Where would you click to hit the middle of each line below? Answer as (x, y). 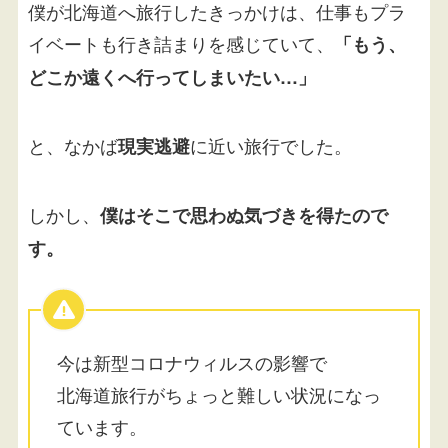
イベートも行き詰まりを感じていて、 (180, 43)
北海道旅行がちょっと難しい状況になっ (218, 394)
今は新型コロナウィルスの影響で (191, 362)
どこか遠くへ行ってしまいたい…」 (171, 77)
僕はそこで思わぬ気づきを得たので (243, 214)
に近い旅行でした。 (270, 145)
